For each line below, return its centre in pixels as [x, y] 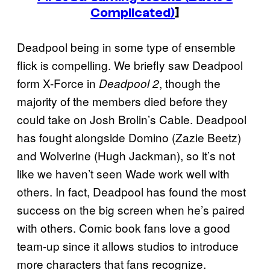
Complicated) [133, 13]
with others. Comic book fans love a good [124, 228]
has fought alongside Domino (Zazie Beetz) [129, 137]
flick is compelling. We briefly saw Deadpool [130, 65]
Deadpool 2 [129, 83]
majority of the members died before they [122, 101]
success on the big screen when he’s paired [131, 210]
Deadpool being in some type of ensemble [126, 47]
